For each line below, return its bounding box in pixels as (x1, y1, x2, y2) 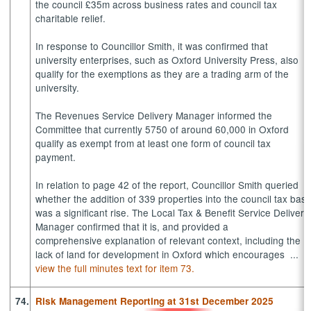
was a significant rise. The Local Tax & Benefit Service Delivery (35, 205, 310, 219)
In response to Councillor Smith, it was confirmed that (35, 38, 269, 53)
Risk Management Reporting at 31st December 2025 (35, 294, 274, 308)
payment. (35, 149, 82, 164)
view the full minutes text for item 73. (35, 260, 195, 275)
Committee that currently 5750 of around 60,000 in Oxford (35, 121, 289, 136)
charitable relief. (35, 10, 112, 25)
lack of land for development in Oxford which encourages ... (35, 246, 302, 261)
